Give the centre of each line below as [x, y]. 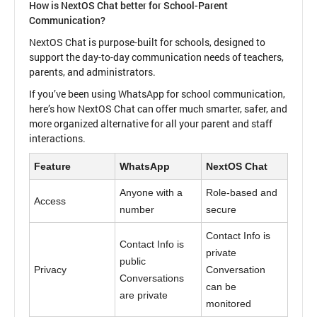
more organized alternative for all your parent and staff [151, 123]
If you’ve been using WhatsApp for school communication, [157, 93]
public [133, 261]
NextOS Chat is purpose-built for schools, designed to [147, 42]
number [137, 209]
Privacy [51, 269]
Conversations [152, 278]
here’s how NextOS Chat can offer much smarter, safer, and [158, 108]
